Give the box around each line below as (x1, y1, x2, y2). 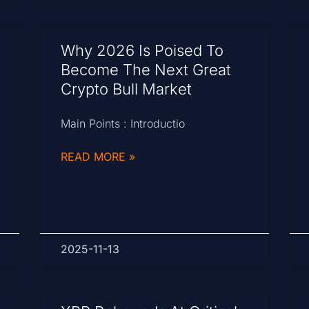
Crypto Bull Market (61, 80, 192, 99)
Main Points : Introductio (61, 117, 186, 131)
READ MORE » (61, 150, 136, 164)
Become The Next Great (61, 61, 232, 79)
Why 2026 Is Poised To (61, 41, 224, 60)
